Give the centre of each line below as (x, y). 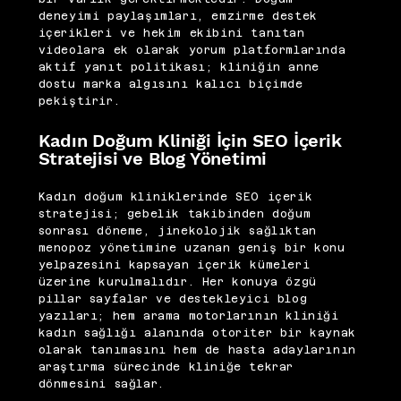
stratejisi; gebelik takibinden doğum (175, 214)
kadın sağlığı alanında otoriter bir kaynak (197, 333)
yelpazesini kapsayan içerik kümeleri (174, 265)
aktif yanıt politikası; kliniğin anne (179, 68)
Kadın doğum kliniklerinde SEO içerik (175, 197)
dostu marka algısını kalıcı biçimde (171, 85)
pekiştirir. (79, 102)
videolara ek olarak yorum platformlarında (192, 51)
